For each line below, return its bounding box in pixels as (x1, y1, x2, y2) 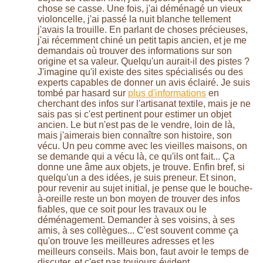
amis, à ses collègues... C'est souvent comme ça (38, 225, 238, 236)
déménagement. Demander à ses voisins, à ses (38, 215, 235, 225)
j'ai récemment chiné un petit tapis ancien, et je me (38, 35, 247, 46)
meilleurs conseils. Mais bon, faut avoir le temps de (38, 247, 249, 257)
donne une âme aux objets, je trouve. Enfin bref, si (38, 162, 245, 173)
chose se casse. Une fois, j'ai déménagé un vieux (38, 4, 242, 14)
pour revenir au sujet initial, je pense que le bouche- (38, 183, 252, 194)
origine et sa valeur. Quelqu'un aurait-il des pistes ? (38, 56, 249, 67)
